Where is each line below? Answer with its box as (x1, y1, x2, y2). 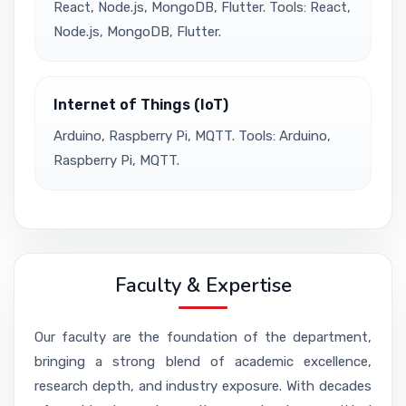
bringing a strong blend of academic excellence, (34, 353, 372, 371)
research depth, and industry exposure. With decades (34, 378, 372, 395)
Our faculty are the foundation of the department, (34, 329, 372, 346)
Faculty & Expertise (114, 272, 292, 300)
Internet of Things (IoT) (53, 96, 228, 113)
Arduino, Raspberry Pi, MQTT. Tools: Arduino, (53, 128, 331, 144)
